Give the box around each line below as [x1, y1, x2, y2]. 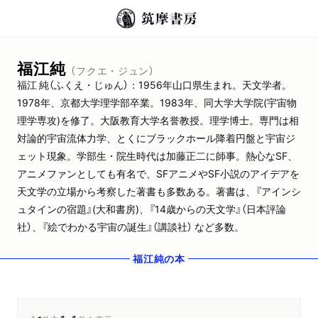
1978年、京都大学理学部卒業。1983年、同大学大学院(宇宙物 [17, 95, 297, 109]
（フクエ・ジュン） [70, 63, 155, 77]
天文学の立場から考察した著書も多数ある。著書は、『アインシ [17, 184, 301, 198]
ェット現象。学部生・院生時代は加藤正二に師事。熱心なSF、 [17, 148, 297, 163]
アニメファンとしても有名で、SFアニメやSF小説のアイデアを [17, 166, 300, 180]
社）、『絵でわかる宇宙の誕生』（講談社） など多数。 [17, 219, 244, 234]
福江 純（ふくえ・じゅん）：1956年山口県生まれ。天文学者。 [17, 77, 292, 92]
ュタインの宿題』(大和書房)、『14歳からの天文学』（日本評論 [17, 202, 286, 216]
